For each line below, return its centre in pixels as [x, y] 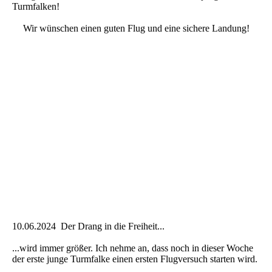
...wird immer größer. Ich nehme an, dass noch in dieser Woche [133, 248]
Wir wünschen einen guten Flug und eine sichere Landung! [136, 29]
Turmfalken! [36, 7]
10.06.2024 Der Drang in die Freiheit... [88, 226]
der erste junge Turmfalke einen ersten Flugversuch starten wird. [135, 259]
